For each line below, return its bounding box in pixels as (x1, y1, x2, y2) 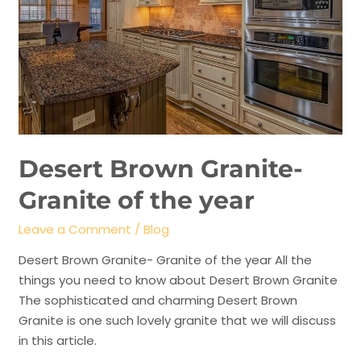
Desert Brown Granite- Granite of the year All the (19, 251, 313, 268)
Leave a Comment (19, 220, 132, 238)
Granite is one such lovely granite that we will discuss (19, 311, 337, 329)
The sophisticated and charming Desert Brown (19, 291, 298, 309)
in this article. (19, 331, 98, 349)
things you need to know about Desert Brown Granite (19, 271, 338, 288)
